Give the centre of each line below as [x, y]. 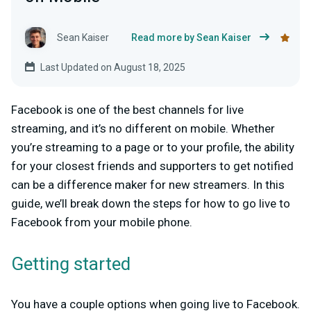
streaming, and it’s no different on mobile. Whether [143, 129]
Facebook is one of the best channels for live [127, 110]
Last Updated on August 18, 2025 [113, 68]
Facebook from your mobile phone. [102, 222]
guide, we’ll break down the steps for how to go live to [151, 204]
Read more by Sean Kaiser [191, 38]
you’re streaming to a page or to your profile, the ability [153, 148]
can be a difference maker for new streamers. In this [148, 185]
